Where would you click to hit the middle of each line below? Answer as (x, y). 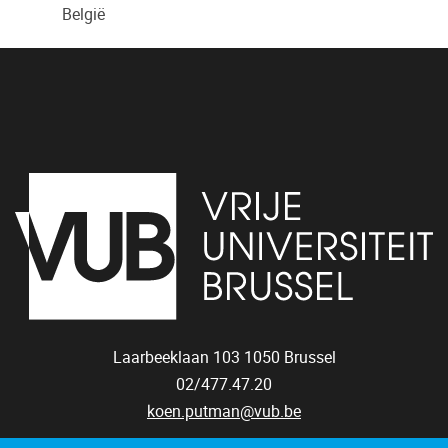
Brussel (309, 358)
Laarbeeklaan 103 (176, 358)
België (83, 15)
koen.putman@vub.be (224, 412)
